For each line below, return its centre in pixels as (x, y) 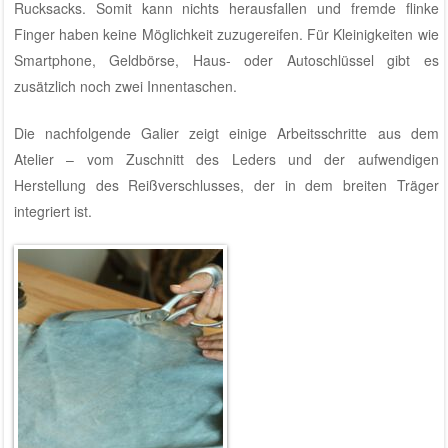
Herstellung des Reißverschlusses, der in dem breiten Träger (226, 184)
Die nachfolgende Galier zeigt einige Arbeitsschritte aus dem (226, 132)
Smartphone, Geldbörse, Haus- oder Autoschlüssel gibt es (226, 59)
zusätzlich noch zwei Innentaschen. (125, 85)
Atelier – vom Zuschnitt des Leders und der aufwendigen (226, 158)
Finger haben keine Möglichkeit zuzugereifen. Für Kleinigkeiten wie (226, 33)
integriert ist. (52, 210)
